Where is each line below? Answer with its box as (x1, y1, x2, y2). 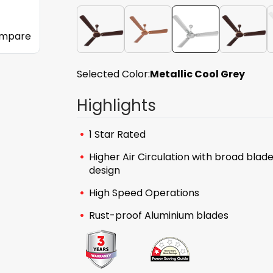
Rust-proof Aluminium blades (89, 208, 229, 222)
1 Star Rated (89, 127, 146, 141)
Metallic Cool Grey (150, 67, 245, 81)
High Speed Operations (89, 186, 199, 200)
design (89, 163, 120, 177)
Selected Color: (77, 67, 150, 81)
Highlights (77, 94, 156, 116)
